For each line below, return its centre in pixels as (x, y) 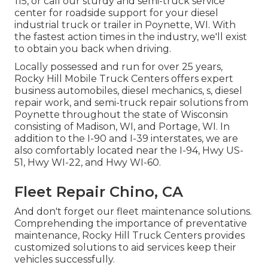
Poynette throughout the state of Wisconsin (121, 114)
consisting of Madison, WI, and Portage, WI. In (122, 126)
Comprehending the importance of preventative (131, 223)
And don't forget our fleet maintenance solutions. (133, 211)
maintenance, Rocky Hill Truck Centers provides (130, 235)
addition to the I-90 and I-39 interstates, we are (126, 138)
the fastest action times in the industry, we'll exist (131, 36)
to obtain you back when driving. (93, 48)
